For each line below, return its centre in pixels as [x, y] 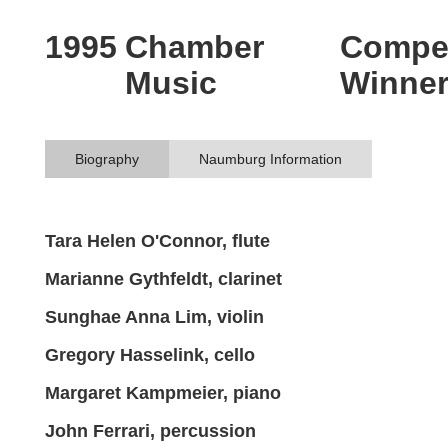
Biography [107, 159]
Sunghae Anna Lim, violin [154, 317]
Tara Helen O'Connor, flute [157, 241]
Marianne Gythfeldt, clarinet [163, 279]
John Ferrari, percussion [150, 431]
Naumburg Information [270, 159]
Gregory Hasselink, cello [150, 355]
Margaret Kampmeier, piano [163, 393]
